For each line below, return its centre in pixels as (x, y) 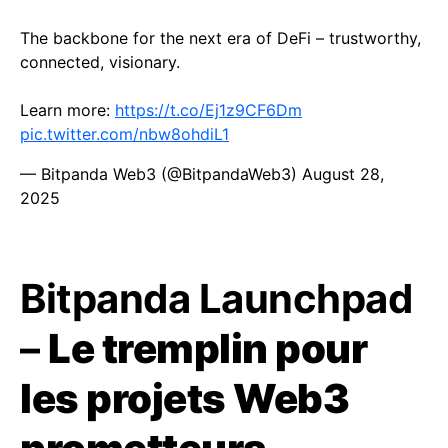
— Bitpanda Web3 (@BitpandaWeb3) (161, 173)
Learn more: (67, 109)
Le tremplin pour (207, 348)
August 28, (343, 173)
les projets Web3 (184, 398)
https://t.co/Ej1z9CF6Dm (208, 109)
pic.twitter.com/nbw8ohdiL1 (124, 133)
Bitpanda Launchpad (216, 298)
